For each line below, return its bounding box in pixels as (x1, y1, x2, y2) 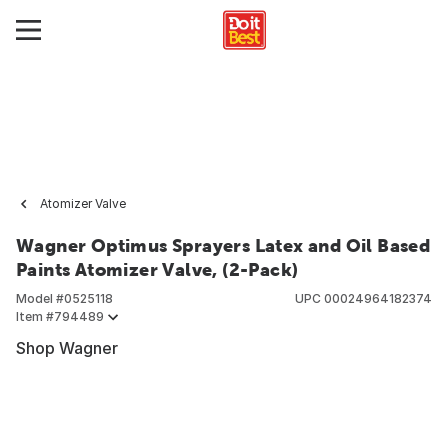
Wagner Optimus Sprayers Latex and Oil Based (16, 235, 431, 256)
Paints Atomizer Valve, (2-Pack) (16, 259, 299, 280)
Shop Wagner (16, 338, 118, 358)
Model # (16, 291, 64, 306)
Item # (16, 309, 54, 324)
